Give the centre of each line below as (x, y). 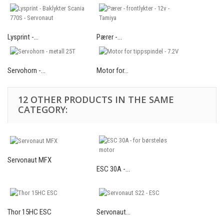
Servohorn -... (26, 71)
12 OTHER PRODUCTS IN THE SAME (96, 100)
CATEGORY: (43, 110)
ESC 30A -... (113, 169)
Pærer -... (109, 37)
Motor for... (112, 71)
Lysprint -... (23, 37)
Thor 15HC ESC (29, 212)
